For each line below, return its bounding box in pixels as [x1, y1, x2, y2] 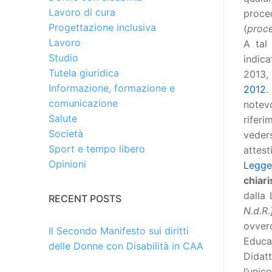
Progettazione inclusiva [49, 21, 156, 34]
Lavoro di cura [49, 6, 115, 19]
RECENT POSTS [49, 192, 121, 205]
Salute [49, 112, 77, 125]
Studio [49, 52, 78, 64]
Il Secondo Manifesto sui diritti [49, 225, 189, 237]
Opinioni [49, 158, 86, 171]
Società [49, 127, 83, 140]
